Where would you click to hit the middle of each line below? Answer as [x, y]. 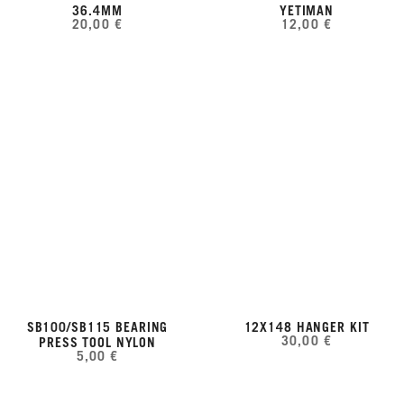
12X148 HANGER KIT [307, 327]
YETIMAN [307, 11]
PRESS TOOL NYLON [97, 343]
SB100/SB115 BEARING [97, 327]
